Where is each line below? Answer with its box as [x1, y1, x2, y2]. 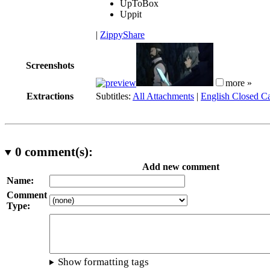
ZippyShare [100, 29, 145, 40]
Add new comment [142, 161, 219, 172]
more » [225, 77, 252, 88]
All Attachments [133, 90, 194, 101]
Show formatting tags [58, 256, 149, 268]
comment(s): [21, 144, 93, 159]
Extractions [27, 90, 74, 101]
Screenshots [26, 60, 74, 71]
